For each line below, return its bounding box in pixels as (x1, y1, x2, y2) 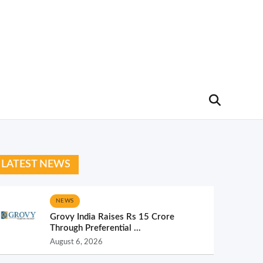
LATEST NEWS (1, 159, 70, 170)
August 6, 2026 (50, 238, 103, 245)
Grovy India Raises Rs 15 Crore (50, 213, 174, 221)
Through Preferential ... (50, 224, 141, 232)
